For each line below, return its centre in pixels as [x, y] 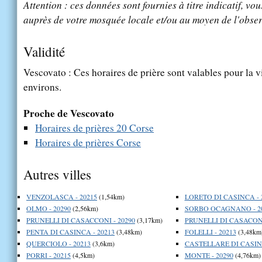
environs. [42, 87]
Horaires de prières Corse [88, 142]
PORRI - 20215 [49, 255]
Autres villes [57, 174]
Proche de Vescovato [69, 113]
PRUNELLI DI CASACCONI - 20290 [81, 220]
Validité [44, 51]
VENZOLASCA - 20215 [62, 196]
